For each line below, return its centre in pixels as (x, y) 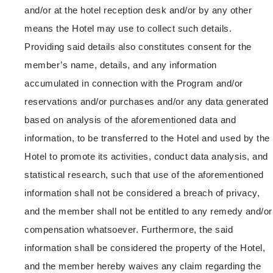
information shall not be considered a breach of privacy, (142, 193)
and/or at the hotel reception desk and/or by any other (138, 10)
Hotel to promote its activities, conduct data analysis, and (146, 157)
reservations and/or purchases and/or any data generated (147, 102)
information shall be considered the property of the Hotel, (145, 248)
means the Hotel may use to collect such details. (128, 29)
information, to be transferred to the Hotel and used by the (147, 138)
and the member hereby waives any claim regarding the (143, 266)
